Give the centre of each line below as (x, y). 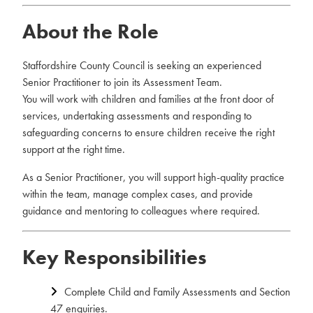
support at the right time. (74, 149)
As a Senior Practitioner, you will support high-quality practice (153, 177)
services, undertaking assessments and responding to (137, 116)
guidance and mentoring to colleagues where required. (141, 211)
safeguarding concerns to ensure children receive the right (148, 132)
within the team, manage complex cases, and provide (138, 194)
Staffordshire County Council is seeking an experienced (142, 65)
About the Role (90, 32)
